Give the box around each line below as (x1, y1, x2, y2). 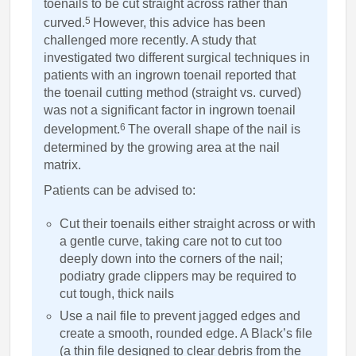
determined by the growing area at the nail (43, 140, 280, 154)
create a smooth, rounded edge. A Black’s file (59, 326, 312, 340)
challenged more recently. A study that (43, 33, 256, 48)
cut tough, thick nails (59, 286, 174, 300)
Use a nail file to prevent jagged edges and (59, 308, 300, 323)
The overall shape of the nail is (127, 122, 300, 137)
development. (43, 122, 120, 137)
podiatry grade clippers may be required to (59, 269, 296, 283)
